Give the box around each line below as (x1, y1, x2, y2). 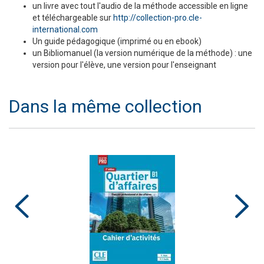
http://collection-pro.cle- (113, 13, 202, 23)
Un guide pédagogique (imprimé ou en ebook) (32, 37, 202, 47)
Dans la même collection (9, 96, 202, 117)
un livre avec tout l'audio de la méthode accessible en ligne (32, 1, 248, 11)
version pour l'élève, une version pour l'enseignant (32, 60, 216, 70)
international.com (32, 25, 98, 35)
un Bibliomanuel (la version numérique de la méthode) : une (32, 48, 252, 58)
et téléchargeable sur (32, 13, 113, 23)
